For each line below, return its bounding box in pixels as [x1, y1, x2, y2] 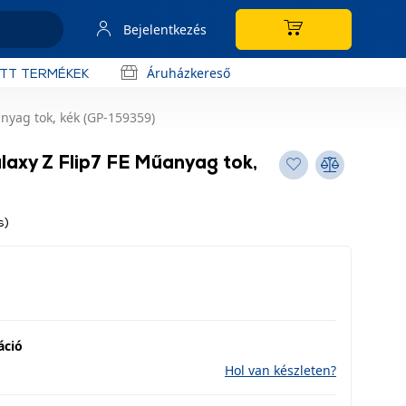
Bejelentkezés [123, 20, 207, 38]
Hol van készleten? [225, 362, 336, 379]
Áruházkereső [147, 63, 230, 82]
